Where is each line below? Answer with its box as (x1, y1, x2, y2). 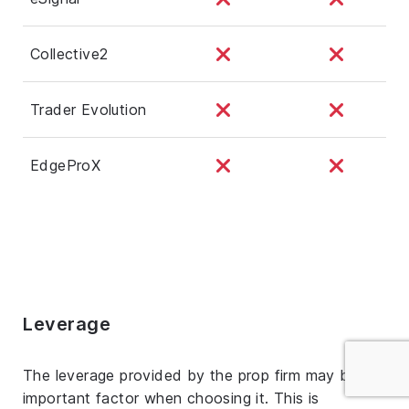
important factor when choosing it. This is (23, 388, 320, 407)
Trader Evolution (30, 100, 147, 119)
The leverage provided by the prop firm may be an (23, 365, 381, 384)
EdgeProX (30, 155, 101, 174)
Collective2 (30, 44, 109, 63)
